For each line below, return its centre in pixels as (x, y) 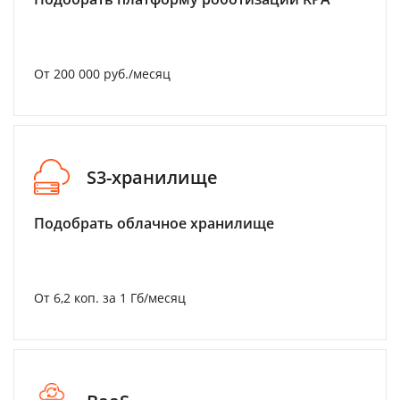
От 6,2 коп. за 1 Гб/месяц (110, 298)
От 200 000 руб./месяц (102, 74)
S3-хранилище (152, 177)
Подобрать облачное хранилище (154, 223)
